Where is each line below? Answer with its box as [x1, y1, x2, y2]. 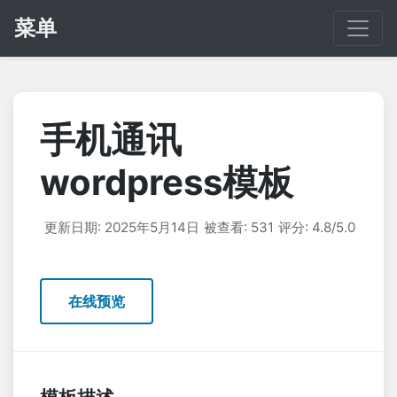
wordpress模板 [40, 160, 293, 204]
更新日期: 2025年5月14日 [44, 219, 199, 236]
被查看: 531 [204, 219, 274, 236]
